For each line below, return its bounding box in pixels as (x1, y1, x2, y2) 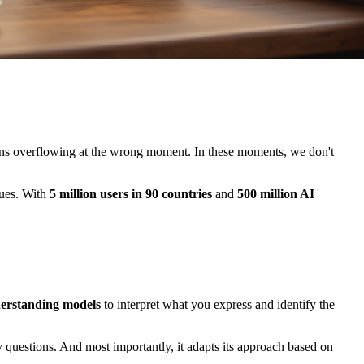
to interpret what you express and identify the (101, 297, 335, 312)
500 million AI (237, 186, 314, 201)
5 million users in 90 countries (50, 186, 212, 201)
